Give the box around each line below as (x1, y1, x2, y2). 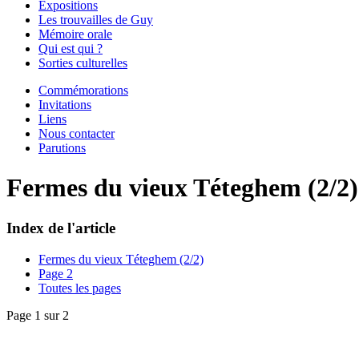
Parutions (38, 141, 86, 155)
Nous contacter (38, 127, 115, 141)
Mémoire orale (38, 27, 112, 42)
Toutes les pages (38, 281, 121, 296)
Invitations (38, 98, 91, 112)
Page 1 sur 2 (6, 309, 69, 323)
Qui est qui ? (38, 42, 103, 56)
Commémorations (38, 83, 128, 98)
